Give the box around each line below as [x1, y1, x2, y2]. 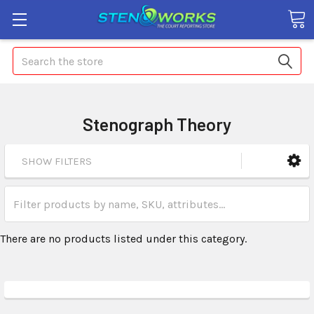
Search [13, 48, 46, 62]
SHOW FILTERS [22, 155, 92, 168]
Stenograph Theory [83, 114, 231, 135]
